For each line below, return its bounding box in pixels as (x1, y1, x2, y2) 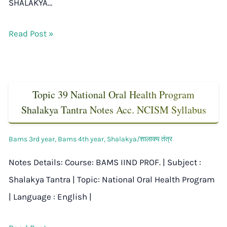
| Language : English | (9, 192, 92, 202)
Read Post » (9, 28, 54, 39)
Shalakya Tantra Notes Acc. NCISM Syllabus (21, 103, 206, 117)
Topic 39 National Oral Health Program (32, 88, 195, 102)
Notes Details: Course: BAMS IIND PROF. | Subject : (9, 157, 201, 168)
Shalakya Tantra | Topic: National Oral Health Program (9, 174, 215, 185)
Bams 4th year (58, 135, 104, 144)
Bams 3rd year (9, 135, 55, 144)
